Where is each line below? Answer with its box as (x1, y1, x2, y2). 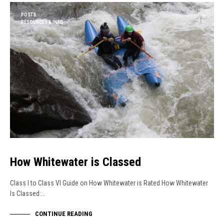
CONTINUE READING (35, 209, 92, 217)
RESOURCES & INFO (21, 19, 63, 25)
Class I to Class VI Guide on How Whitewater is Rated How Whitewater (10, 179, 208, 187)
